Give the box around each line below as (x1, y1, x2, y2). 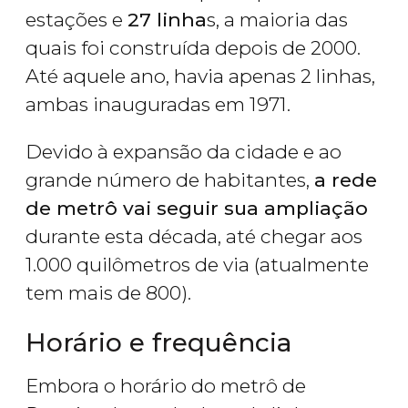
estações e (25, 8, 127, 32)
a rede (314, 168, 377, 192)
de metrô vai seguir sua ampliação (25, 197, 368, 220)
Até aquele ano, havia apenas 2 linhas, (25, 65, 375, 88)
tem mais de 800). (25, 281, 191, 305)
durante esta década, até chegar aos (25, 225, 362, 249)
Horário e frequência (25, 327, 291, 359)
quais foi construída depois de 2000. (25, 36, 361, 60)
